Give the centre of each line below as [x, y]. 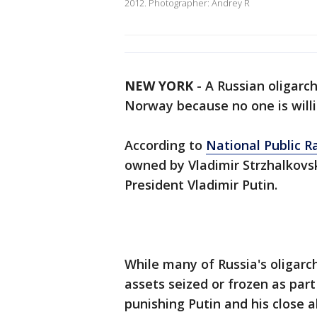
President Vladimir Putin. [203, 185]
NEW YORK [159, 86]
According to [165, 145]
